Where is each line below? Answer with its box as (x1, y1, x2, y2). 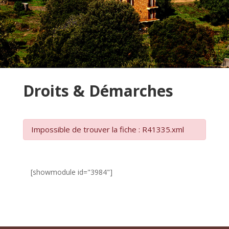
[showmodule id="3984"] (30, 167, 112, 177)
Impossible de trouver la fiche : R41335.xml (31, 124, 184, 134)
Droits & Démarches (22, 80, 173, 101)
